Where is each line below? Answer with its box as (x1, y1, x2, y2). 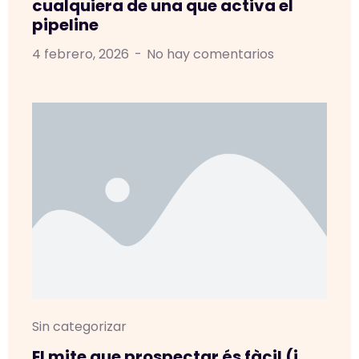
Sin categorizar (32, 317, 127, 336)
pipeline (32, 13, 99, 36)
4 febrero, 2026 (32, 44, 132, 63)
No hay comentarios (147, 44, 274, 63)
